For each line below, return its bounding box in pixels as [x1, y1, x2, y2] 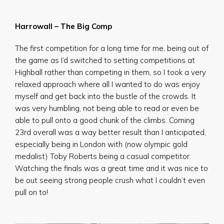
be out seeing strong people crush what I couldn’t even [15, 175, 205, 185]
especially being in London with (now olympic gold [15, 139, 187, 149]
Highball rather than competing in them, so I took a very [15, 67, 206, 77]
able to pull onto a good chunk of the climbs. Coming [15, 115, 194, 125]
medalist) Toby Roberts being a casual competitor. [15, 151, 191, 161]
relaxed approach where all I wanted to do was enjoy [15, 79, 200, 89]
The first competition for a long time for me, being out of [15, 43, 208, 53]
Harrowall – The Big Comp [15, 21, 112, 31]
